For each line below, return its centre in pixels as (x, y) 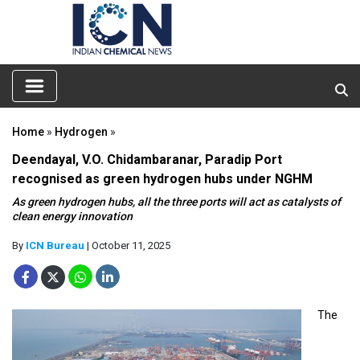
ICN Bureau (55, 245)
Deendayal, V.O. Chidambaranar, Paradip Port (147, 159)
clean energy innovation (72, 216)
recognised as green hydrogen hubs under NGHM (162, 178)
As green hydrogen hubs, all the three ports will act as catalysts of (176, 201)
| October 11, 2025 (127, 245)
